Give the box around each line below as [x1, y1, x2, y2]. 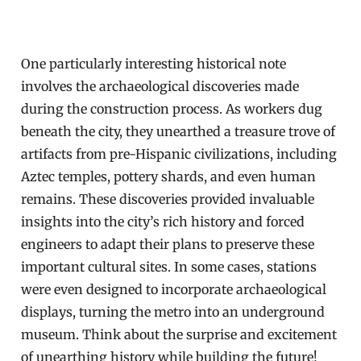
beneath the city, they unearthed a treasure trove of [21, 123, 336, 139]
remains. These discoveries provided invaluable [21, 191, 315, 207]
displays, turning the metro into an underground [21, 304, 326, 320]
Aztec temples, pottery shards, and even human [21, 168, 317, 185]
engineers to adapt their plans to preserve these [21, 236, 315, 252]
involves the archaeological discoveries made [21, 78, 300, 94]
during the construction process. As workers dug [21, 101, 323, 117]
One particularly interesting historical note [21, 56, 287, 72]
